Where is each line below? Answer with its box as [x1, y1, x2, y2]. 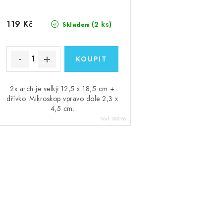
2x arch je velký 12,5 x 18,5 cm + [10, 83, 115, 94]
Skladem [60, 20, 90, 29]
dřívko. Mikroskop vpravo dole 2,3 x [6, 93, 118, 104]
